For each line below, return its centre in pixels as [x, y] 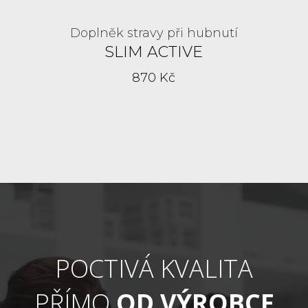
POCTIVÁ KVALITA [154, 269]
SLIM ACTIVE [154, 52]
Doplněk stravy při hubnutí [154, 33]
